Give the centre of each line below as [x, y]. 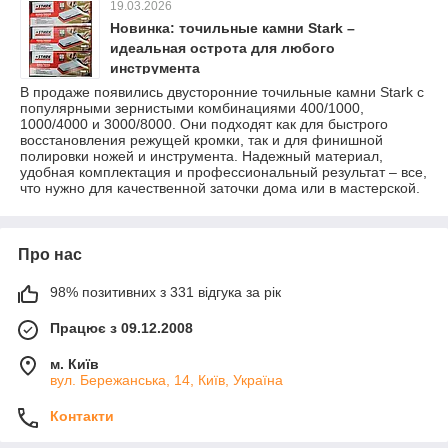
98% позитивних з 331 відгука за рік [165, 292]
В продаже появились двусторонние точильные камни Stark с [222, 92]
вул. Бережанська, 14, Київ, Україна [166, 380]
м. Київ [74, 364]
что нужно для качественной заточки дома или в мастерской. [220, 188]
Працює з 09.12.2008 [121, 328]
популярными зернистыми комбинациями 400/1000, [192, 108]
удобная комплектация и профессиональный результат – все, [223, 172]
